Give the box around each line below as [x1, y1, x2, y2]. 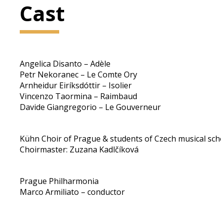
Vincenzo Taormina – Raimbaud [20, 91, 138, 102]
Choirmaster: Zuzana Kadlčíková [20, 144, 139, 155]
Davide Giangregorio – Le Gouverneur [20, 102, 161, 112]
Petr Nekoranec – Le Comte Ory [20, 69, 138, 80]
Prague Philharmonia [20, 176, 99, 186]
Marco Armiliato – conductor [20, 186, 125, 197]
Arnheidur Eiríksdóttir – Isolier [20, 80, 132, 91]
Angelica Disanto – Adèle [20, 58, 111, 69]
